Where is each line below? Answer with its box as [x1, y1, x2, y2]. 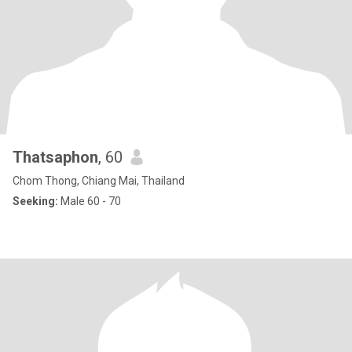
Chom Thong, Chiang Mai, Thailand [13, 174, 185, 187]
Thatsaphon [13, 148, 98, 167]
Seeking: [13, 195, 58, 207]
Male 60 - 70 [58, 195, 121, 207]
